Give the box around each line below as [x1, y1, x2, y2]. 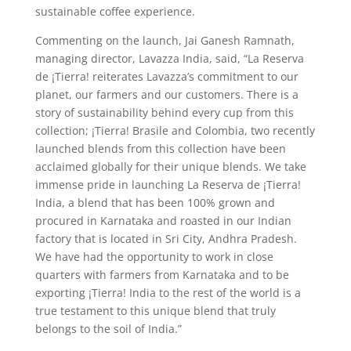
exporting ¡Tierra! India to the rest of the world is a [34, 284, 301, 300]
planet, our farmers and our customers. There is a [34, 86, 299, 102]
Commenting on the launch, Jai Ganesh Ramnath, [34, 32, 295, 48]
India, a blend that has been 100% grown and [34, 194, 275, 210]
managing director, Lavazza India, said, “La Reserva [34, 50, 304, 66]
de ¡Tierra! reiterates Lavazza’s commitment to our [34, 68, 299, 84]
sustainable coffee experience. [34, 3, 195, 19]
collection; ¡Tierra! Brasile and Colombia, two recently [34, 122, 315, 138]
